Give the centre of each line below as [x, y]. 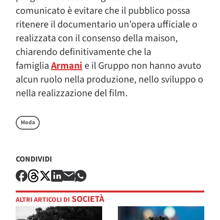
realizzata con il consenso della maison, [97, 39]
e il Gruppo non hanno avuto [142, 66]
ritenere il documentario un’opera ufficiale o [107, 25]
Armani [67, 66]
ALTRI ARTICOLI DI [43, 200]
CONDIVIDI [34, 159]
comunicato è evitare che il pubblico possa [103, 11]
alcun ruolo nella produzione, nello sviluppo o [110, 80]
